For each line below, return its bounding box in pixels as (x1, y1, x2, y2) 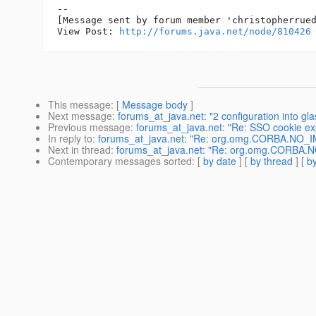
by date (203, 154, 236, 169)
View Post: (57, 26, 119, 37)
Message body (122, 97, 188, 112)
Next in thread (48, 142, 111, 157)
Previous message (48, 120, 130, 135)
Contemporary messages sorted (48, 154, 192, 169)
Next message (48, 109, 112, 123)
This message (48, 97, 111, 112)
